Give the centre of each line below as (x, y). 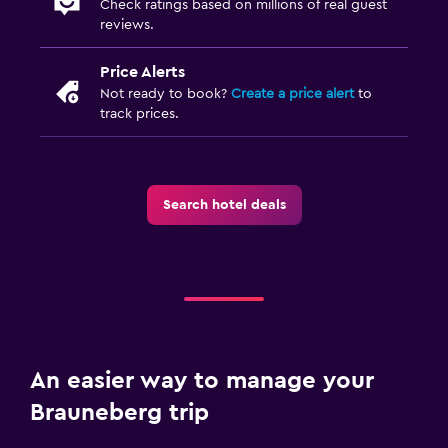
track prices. (139, 113)
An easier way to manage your (202, 380)
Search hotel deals (224, 204)
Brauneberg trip (119, 412)
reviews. (127, 24)
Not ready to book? (165, 93)
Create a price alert (292, 93)
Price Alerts (142, 71)
